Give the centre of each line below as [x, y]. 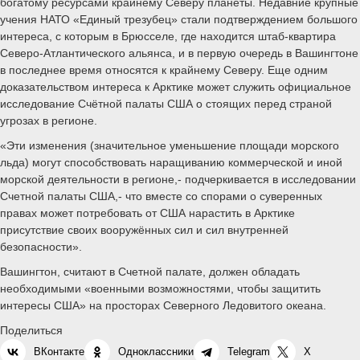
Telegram [249, 351]
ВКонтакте [59, 351]
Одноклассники [156, 351]
